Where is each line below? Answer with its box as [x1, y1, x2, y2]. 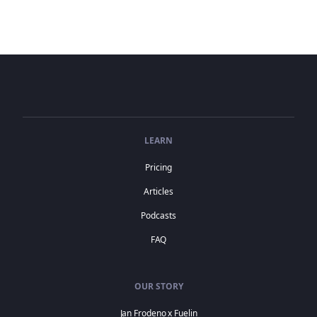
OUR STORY [134, 280, 183, 293]
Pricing [145, 161, 172, 174]
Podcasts [141, 209, 176, 222]
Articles [144, 185, 173, 198]
